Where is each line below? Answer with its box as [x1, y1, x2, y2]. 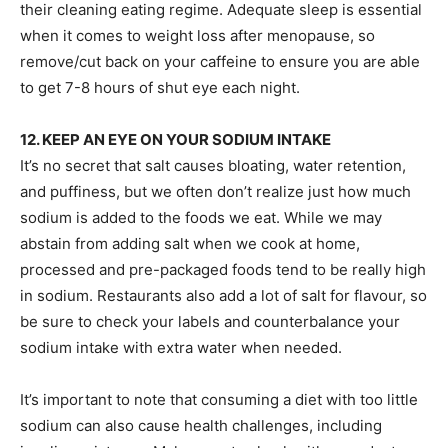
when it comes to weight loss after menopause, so [20, 26, 375, 45]
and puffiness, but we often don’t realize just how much [20, 182, 411, 201]
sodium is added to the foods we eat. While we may [20, 208, 382, 227]
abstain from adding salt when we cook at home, [20, 234, 360, 253]
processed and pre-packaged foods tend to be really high [20, 260, 426, 279]
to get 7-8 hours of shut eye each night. [20, 78, 300, 97]
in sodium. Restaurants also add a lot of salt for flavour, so [20, 286, 427, 305]
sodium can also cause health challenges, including [20, 416, 382, 435]
